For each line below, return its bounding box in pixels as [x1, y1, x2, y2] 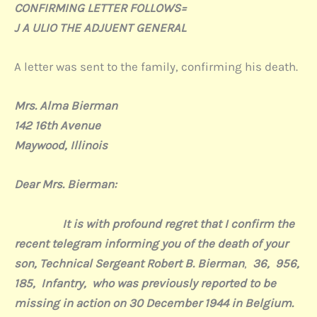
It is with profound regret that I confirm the [40, 216, 294, 231]
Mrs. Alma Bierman [14, 98, 117, 113]
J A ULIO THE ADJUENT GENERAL [14, 20, 186, 35]
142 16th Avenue [14, 118, 100, 133]
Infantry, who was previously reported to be [41, 275, 276, 290]
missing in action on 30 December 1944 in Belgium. [14, 295, 294, 310]
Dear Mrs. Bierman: [14, 177, 117, 192]
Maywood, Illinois [14, 138, 108, 153]
